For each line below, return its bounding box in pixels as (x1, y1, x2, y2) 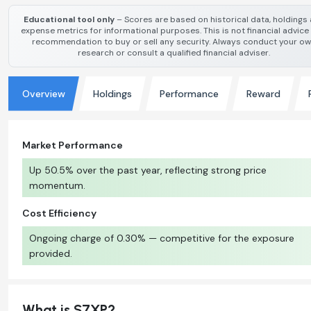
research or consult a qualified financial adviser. (78, 47, 270, 58)
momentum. (29, 178, 85, 192)
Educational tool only (23, 13, 115, 25)
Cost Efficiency (22, 206, 96, 219)
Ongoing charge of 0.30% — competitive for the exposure (29, 231, 294, 244)
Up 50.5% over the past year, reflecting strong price (29, 163, 267, 176)
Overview (22, 87, 65, 100)
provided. (29, 246, 72, 260)
